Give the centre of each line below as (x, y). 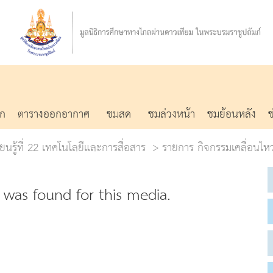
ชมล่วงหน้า (172, 114)
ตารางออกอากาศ (54, 114)
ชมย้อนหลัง (232, 114)
